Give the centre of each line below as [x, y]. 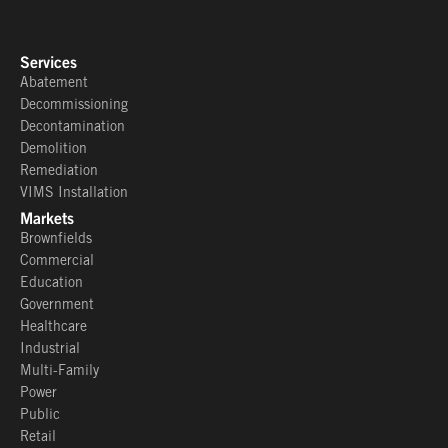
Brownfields [56, 239]
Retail [38, 437]
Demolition [53, 149]
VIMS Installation [74, 193]
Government [57, 305]
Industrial [50, 349]
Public [40, 415]
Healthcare [53, 327]
